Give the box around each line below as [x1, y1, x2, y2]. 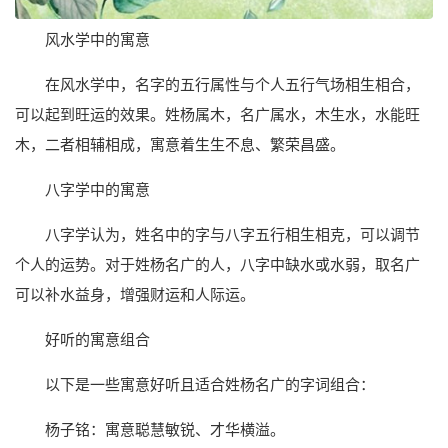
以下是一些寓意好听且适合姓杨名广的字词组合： [45, 376, 375, 394]
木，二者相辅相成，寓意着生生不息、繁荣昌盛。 [15, 136, 345, 154]
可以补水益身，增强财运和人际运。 [15, 286, 255, 304]
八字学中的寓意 [45, 181, 150, 199]
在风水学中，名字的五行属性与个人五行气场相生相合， [45, 76, 420, 94]
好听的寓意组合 [45, 331, 150, 349]
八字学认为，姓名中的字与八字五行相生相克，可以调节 [45, 226, 420, 244]
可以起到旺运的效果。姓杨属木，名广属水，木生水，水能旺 [15, 106, 420, 124]
